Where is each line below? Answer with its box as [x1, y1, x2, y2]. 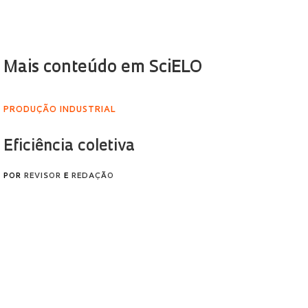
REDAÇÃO [71, 173, 114, 180]
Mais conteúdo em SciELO [3, 60, 202, 76]
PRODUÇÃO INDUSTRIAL [3, 106, 116, 114]
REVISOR [24, 173, 61, 180]
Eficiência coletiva [3, 139, 135, 155]
